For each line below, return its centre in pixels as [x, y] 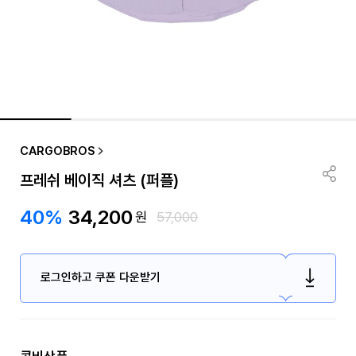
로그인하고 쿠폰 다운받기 [100, 278]
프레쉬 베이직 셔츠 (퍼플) [99, 180]
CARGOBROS [57, 151]
